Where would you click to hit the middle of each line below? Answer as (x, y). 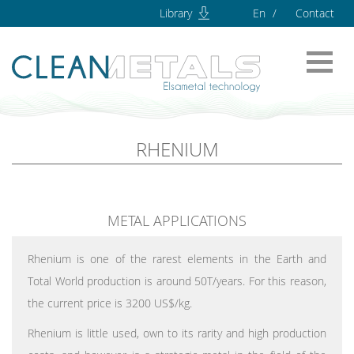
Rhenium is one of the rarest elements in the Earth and (177, 258)
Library (177, 13)
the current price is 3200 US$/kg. (110, 303)
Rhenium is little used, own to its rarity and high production (177, 333)
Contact (315, 13)
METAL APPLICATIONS (177, 220)
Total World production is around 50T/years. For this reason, (177, 281)
